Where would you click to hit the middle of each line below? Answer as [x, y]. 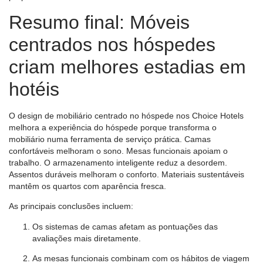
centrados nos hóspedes [112, 44]
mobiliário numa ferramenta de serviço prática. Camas [110, 139]
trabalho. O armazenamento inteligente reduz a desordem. [118, 162]
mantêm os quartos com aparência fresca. [87, 186]
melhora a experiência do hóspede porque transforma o [113, 127]
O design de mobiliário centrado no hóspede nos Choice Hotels [126, 115]
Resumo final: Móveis [99, 22]
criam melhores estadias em [127, 67]
